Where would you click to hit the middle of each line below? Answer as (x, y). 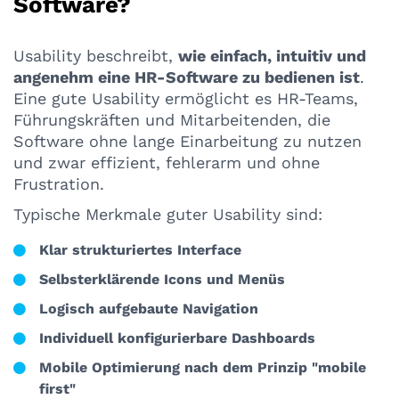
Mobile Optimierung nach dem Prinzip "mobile (203, 367)
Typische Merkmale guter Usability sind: (168, 214)
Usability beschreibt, (96, 56)
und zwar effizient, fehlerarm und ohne (167, 163)
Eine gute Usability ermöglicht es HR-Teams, (186, 98)
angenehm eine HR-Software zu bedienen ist (187, 77)
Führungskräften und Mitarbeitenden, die (172, 120)
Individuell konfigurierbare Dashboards (177, 338)
